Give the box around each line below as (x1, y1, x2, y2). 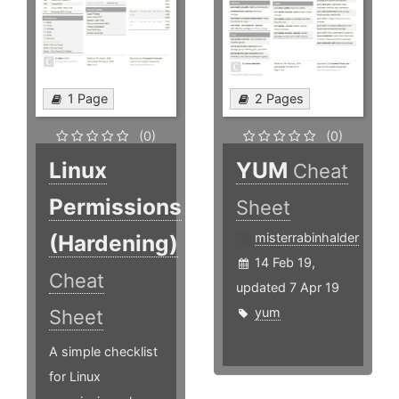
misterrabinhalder (255, 229, 360, 245)
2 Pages (255, 90, 305, 106)
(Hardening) (49, 229, 178, 256)
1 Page (68, 90, 108, 106)
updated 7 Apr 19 (236, 279, 340, 295)
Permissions (49, 192, 182, 220)
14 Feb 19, (255, 254, 316, 270)
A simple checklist (49, 343, 158, 359)
